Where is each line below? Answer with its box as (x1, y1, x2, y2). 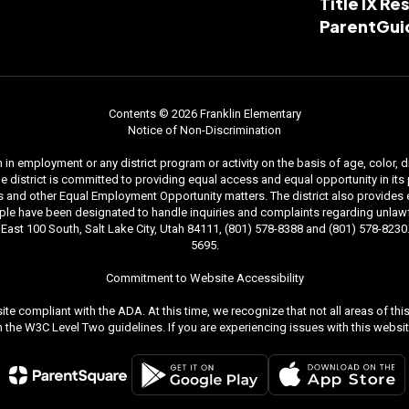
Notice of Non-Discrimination (128, 123, 281, 137)
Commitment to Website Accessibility (105, 271, 304, 285)
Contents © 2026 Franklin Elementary (108, 107, 301, 121)
